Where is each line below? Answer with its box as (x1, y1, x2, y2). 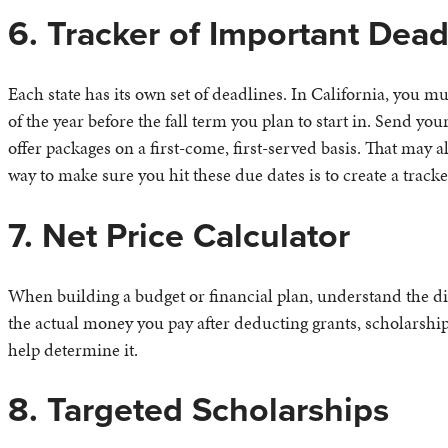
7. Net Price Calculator (8, 209, 350, 261)
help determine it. (8, 336, 138, 362)
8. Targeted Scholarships (8, 383, 389, 435)
